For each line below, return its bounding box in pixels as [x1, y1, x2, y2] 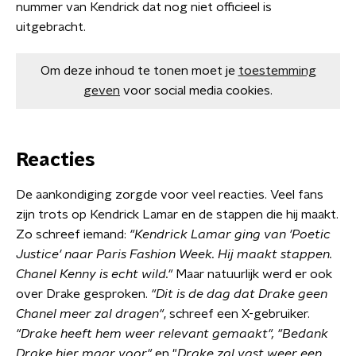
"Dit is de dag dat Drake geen [151, 288, 327, 300]
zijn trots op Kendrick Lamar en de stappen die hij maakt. [16, 208, 339, 221]
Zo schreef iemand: [16, 228, 130, 241]
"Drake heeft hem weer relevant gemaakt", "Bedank [16, 327, 328, 340]
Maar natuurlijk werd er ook [176, 268, 332, 281]
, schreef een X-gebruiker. [164, 308, 310, 320]
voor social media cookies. [123, 84, 273, 97]
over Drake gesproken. [16, 288, 151, 300]
